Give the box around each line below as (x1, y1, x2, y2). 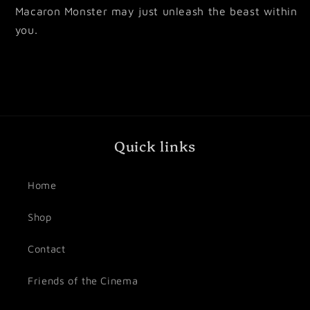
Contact (28, 242, 66, 255)
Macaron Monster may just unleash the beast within (15, 4, 298, 17)
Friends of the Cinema (28, 274, 138, 286)
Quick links (113, 136, 197, 156)
